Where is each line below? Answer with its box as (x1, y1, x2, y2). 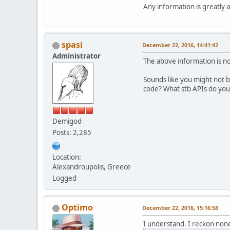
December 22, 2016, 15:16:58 (142, 203, 218, 212)
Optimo (62, 201, 93, 213)
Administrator (52, 51, 101, 61)
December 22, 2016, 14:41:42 (142, 41, 218, 49)
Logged (52, 173, 76, 183)
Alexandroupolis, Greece (52, 162, 131, 171)
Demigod (52, 116, 82, 126)
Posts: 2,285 (52, 127, 91, 137)
